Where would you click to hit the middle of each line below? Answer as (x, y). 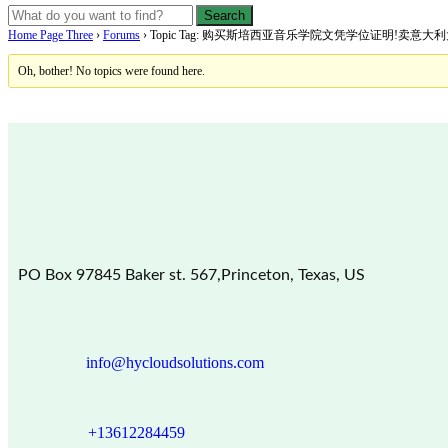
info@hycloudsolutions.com (174, 362)
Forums (121, 34)
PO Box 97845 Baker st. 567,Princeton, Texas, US (191, 274)
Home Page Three (50, 34)
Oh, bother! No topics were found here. (112, 70)
